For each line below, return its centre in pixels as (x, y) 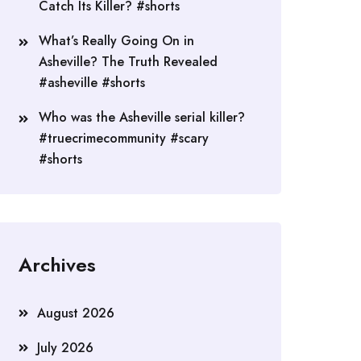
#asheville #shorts (92, 83)
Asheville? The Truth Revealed (128, 62)
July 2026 (65, 348)
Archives (57, 265)
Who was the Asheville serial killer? (142, 117)
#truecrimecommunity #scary (124, 138)
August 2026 (76, 313)
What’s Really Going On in (116, 41)
